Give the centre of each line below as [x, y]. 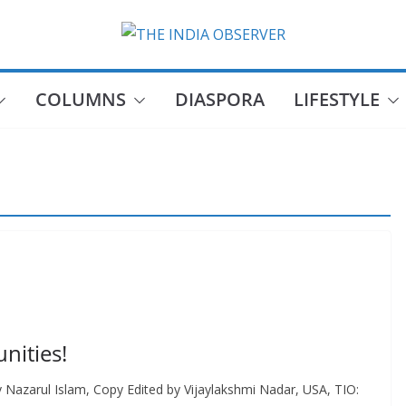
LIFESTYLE [336, 99]
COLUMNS [80, 99]
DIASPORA [219, 99]
